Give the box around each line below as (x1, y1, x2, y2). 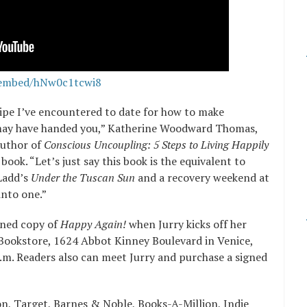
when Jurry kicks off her (126, 217, 247, 232)
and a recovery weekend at (135, 170, 269, 186)
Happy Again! (60, 217, 126, 232)
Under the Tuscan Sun (31, 170, 135, 186)
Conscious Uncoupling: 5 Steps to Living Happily (44, 137, 269, 153)
